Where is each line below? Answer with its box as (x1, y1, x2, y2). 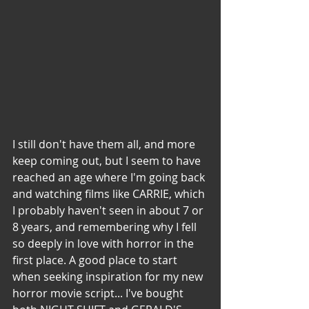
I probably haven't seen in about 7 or (12, 202, 206, 218)
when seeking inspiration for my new (12, 268, 206, 284)
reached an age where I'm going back (12, 169, 208, 185)
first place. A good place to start (12, 252, 180, 268)
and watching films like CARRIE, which (12, 186, 208, 201)
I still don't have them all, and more (12, 136, 198, 152)
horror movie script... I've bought (12, 285, 186, 301)
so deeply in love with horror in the (12, 235, 197, 251)
